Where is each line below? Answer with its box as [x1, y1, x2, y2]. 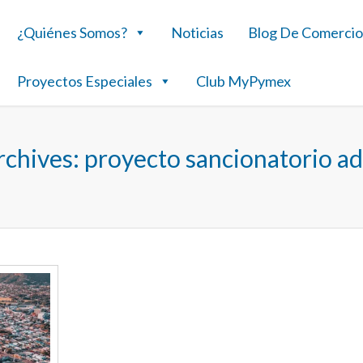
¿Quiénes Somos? [17, 23, 128, 41]
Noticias [171, 23, 224, 41]
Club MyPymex [196, 72, 292, 90]
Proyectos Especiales [17, 72, 153, 90]
